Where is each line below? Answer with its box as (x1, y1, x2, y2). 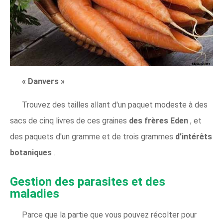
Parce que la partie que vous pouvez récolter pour (22, 210, 197, 220)
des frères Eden (129, 115, 190, 125)
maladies (10, 186, 59, 201)
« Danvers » (22, 76, 65, 86)
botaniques (10, 147, 54, 157)
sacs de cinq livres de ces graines (10, 115, 129, 125)
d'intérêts (175, 131, 212, 141)
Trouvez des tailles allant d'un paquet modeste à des (22, 100, 208, 110)
